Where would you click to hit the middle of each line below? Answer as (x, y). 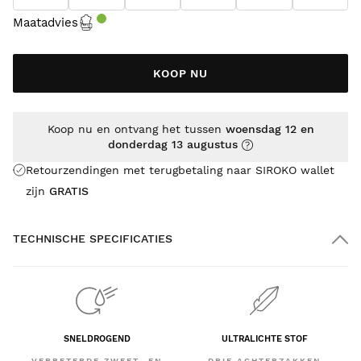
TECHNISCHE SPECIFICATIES (93, 238)
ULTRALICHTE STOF (264, 339)
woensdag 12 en (270, 129)
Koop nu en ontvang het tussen (136, 129)
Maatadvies (46, 22)
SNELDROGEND (97, 339)
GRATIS (69, 191)
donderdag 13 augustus (173, 144)
